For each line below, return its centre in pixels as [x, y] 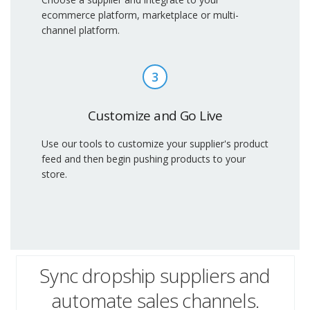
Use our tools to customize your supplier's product [155, 144]
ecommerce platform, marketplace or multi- [140, 15]
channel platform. [81, 30]
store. [54, 174]
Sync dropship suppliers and [155, 275]
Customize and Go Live [155, 116]
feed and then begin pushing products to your [144, 159]
